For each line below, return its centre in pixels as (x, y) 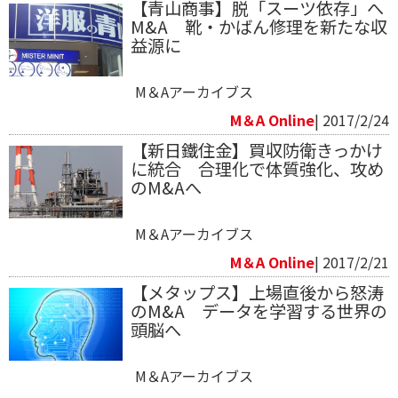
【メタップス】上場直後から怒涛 (257, 292)
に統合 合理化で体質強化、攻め (257, 168)
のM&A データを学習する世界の (259, 310)
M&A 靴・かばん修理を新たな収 (259, 26)
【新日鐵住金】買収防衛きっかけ (256, 150)
